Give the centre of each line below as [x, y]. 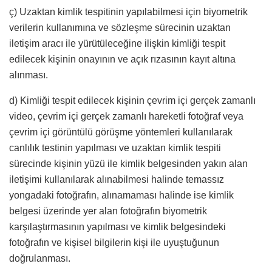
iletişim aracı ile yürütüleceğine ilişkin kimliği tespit [117, 44]
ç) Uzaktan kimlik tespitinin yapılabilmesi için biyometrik [128, 12]
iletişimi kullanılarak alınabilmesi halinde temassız [117, 180]
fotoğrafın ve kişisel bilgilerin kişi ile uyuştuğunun [114, 243]
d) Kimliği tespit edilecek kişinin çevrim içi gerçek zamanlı [132, 101]
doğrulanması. [40, 259]
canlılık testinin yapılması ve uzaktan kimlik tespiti [115, 148]
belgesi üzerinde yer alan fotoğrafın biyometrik [108, 211]
